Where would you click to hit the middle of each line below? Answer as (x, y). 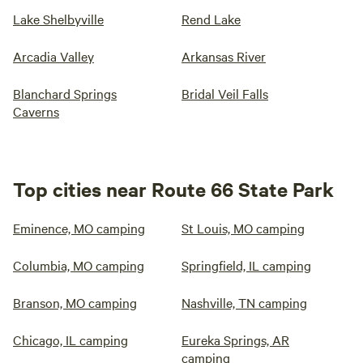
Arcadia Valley (53, 56)
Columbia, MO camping (79, 265)
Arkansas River (224, 56)
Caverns (36, 111)
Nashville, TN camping (244, 302)
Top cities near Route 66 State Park (173, 189)
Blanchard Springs (65, 93)
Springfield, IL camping (246, 265)
